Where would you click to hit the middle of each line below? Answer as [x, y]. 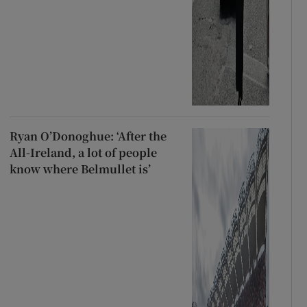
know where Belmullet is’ [80, 169]
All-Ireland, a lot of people [83, 152]
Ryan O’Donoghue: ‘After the [88, 136]
